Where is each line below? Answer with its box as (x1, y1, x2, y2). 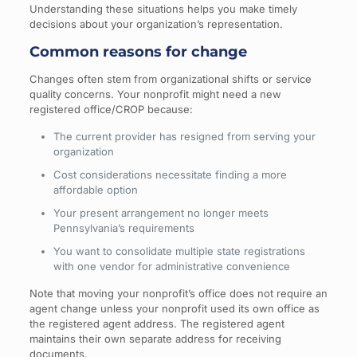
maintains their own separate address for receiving (29, 331, 281, 345)
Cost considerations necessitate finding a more (53, 167, 287, 181)
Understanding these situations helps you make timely (29, 2, 297, 15)
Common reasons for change (29, 42, 247, 61)
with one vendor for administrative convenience (53, 259, 290, 273)
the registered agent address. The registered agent (29, 316, 284, 330)
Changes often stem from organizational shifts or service (29, 72, 312, 85)
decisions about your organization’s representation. (29, 17, 283, 30)
